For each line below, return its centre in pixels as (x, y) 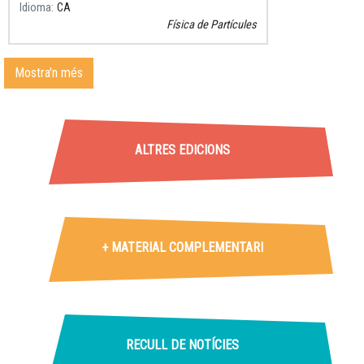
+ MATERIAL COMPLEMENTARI (182, 248)
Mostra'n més (49, 73)
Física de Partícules (212, 25)
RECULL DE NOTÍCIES (182, 345)
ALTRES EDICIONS (182, 150)
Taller (32, 144)
